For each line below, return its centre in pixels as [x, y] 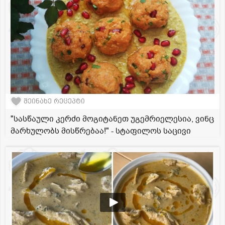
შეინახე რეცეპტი [54, 101]
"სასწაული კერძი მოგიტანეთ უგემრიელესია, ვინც [112, 119]
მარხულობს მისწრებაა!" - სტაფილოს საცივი [101, 131]
